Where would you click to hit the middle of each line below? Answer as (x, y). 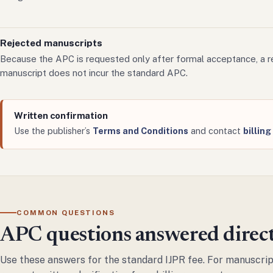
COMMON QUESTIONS (66, 213)
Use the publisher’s (53, 131)
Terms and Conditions (140, 131)
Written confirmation (61, 115)
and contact (215, 131)
